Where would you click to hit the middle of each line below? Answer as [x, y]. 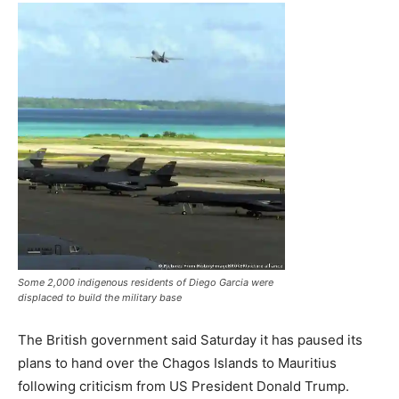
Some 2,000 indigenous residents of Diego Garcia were [146, 282]
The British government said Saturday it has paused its [190, 340]
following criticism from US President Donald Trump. [183, 386]
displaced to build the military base [100, 297]
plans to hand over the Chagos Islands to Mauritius [177, 363]
